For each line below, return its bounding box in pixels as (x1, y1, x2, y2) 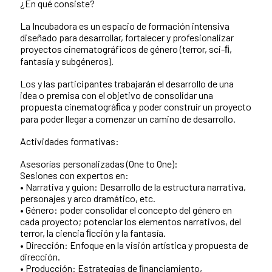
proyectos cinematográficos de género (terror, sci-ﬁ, (20, 42, 232, 55)
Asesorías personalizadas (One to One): (20, 157, 178, 169)
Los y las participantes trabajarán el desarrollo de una (20, 77, 234, 89)
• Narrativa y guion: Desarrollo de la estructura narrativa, (20, 180, 246, 192)
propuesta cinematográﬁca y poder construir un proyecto (20, 100, 251, 112)
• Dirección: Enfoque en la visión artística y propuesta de (20, 239, 248, 251)
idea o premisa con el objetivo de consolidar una (20, 89, 213, 101)
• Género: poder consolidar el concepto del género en (20, 203, 232, 216)
